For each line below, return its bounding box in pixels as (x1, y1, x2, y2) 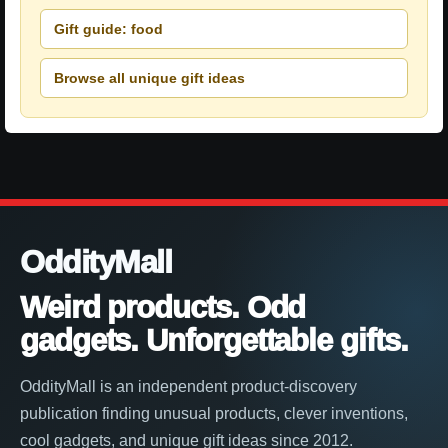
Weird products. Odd (20, 290, 306, 326)
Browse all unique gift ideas (54, 69, 245, 86)
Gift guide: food (54, 20, 163, 37)
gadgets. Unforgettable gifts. (20, 323, 408, 359)
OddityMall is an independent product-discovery (20, 378, 357, 396)
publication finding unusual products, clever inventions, (20, 405, 408, 423)
